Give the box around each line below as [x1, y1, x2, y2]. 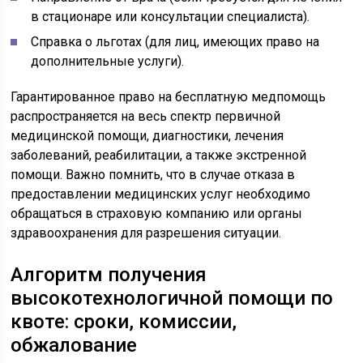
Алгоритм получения [11, 263, 207, 286]
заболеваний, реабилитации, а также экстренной [11, 147, 307, 163]
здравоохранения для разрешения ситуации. [11, 225, 282, 241]
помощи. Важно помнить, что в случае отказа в [11, 167, 296, 182]
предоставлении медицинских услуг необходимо [11, 186, 311, 202]
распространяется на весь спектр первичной [11, 109, 281, 124]
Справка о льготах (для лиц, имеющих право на [31, 34, 320, 49]
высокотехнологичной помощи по [11, 287, 334, 310]
